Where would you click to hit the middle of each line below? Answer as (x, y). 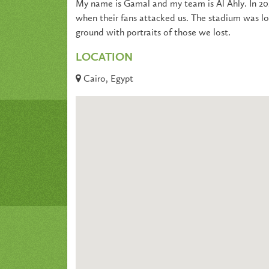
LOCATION (104, 58)
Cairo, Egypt (107, 80)
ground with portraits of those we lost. (153, 33)
